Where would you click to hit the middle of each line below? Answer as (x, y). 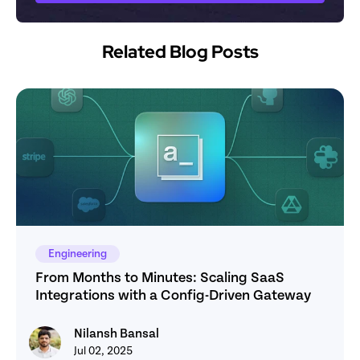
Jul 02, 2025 (103, 352)
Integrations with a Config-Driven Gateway (173, 296)
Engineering (78, 254)
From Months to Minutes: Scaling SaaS (160, 278)
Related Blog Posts (180, 51)
